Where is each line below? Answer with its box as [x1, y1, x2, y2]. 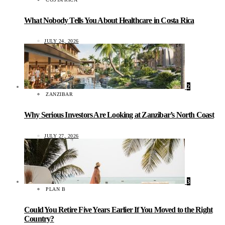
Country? [24, 214, 54, 223]
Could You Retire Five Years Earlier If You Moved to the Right [24, 205, 213, 214]
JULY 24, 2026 [44, 38, 79, 44]
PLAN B [46, 186, 65, 192]
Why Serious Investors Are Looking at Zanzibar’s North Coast [24, 110, 214, 120]
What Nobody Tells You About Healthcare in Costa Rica [24, 16, 194, 25]
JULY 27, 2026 [44, 133, 79, 139]
